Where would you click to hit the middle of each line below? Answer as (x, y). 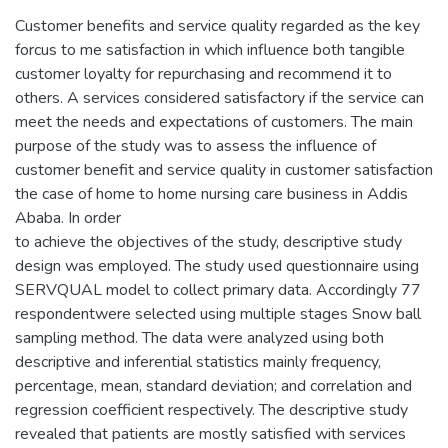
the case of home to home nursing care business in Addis (211, 194)
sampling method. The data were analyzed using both (199, 338)
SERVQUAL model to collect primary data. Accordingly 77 (218, 290)
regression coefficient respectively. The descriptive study (211, 410)
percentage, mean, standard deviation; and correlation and (213, 386)
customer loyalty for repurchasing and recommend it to (203, 74)
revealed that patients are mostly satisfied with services (210, 434)
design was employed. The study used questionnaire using (217, 266)
